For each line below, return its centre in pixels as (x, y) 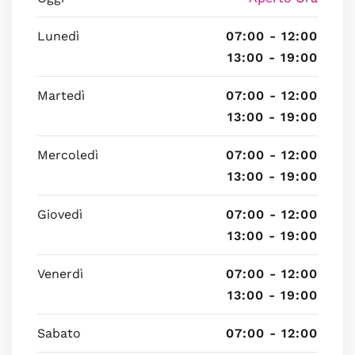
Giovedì (60, 214)
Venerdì (60, 274)
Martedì (61, 95)
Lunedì (58, 36)
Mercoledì (68, 155)
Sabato (59, 333)
